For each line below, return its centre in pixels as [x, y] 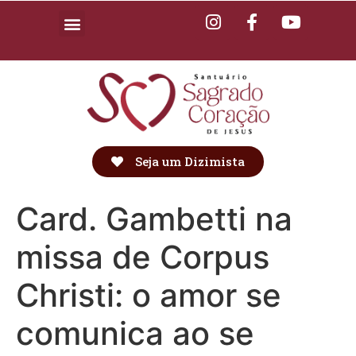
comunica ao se [135, 334]
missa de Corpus [143, 257]
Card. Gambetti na [154, 219]
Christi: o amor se [149, 296]
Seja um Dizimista [190, 162]
